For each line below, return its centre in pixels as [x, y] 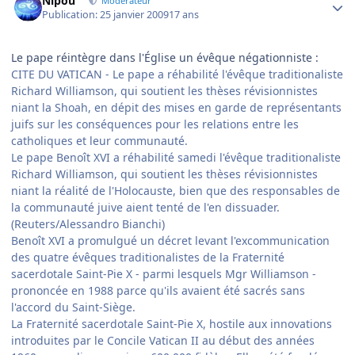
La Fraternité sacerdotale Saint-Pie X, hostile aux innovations [172, 324]
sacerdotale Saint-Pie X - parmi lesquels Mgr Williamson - [164, 274]
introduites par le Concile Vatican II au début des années [163, 341]
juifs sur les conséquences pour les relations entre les [155, 124]
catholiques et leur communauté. [99, 141]
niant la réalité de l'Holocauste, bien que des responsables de [176, 191]
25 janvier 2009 [135, 15]
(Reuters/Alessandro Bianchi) [88, 224]
